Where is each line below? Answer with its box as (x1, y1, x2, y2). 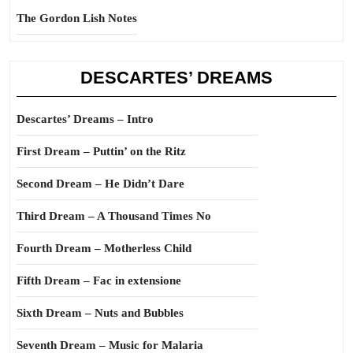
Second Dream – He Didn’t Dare (17, 177, 184, 190)
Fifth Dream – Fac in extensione (17, 274, 181, 287)
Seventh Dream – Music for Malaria (17, 339, 203, 351)
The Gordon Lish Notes (17, 12, 137, 24)
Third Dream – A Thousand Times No (17, 210, 211, 222)
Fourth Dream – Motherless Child (17, 242, 191, 255)
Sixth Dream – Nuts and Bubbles (17, 307, 184, 319)
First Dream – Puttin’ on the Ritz (17, 145, 186, 158)
